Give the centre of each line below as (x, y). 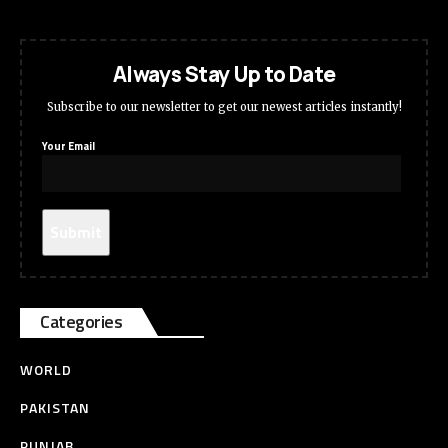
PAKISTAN (55, 408)
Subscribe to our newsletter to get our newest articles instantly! (224, 107)
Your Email (68, 146)
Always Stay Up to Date (224, 74)
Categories (81, 322)
